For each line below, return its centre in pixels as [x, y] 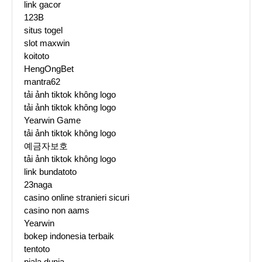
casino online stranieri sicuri [77, 198]
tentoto [37, 249]
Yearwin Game [52, 120]
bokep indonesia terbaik [69, 236]
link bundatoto [50, 172]
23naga [38, 185]
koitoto [37, 56]
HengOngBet [49, 69]
